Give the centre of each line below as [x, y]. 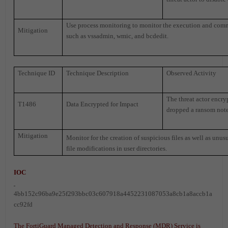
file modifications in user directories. [117, 149]
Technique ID [37, 73]
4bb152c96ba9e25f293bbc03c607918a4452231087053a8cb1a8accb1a [113, 194]
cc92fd [23, 205]
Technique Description [98, 73]
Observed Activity [192, 73]
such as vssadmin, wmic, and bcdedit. [118, 36]
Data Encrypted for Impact [103, 104]
